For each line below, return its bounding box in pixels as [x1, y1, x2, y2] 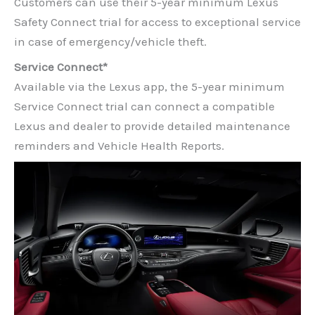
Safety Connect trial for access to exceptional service [14, 14, 301, 29]
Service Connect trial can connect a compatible [14, 99, 275, 114]
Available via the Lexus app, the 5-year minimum [14, 79, 285, 94]
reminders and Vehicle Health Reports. [14, 139, 224, 153]
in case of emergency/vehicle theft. [14, 34, 207, 49]
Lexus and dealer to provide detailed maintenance [14, 119, 290, 134]
